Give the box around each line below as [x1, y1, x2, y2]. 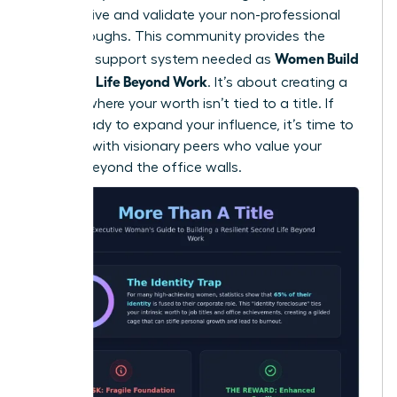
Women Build [275, 48, 359, 66]
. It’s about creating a [207, 74, 347, 90]
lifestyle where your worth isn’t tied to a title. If [33, 96, 334, 111]
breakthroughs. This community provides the [33, 28, 325, 43]
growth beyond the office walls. [33, 160, 242, 175]
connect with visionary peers [33, 138, 220, 153]
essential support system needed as [33, 51, 275, 66]
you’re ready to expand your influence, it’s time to [33, 117, 354, 132]
